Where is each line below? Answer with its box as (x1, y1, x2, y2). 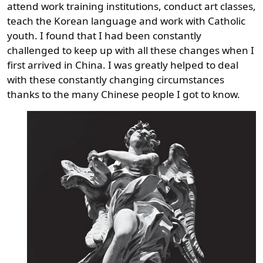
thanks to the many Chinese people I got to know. (7, 87, 240, 101)
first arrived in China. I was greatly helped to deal (7, 58, 238, 72)
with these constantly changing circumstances (7, 72, 224, 86)
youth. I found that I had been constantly (7, 28, 201, 42)
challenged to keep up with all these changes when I (7, 43, 254, 57)
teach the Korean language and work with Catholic (7, 14, 245, 28)
